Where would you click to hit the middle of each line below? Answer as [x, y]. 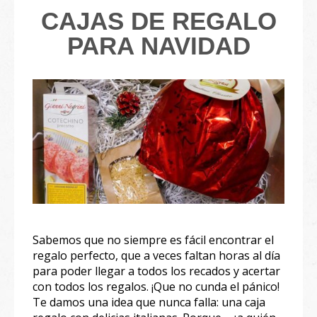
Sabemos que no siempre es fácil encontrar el [153, 240]
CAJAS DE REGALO [158, 21]
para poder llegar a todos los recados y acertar [156, 271]
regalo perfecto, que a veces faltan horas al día [156, 255]
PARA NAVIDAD [158, 46]
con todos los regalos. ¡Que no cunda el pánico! [156, 286]
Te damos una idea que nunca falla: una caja [149, 302]
